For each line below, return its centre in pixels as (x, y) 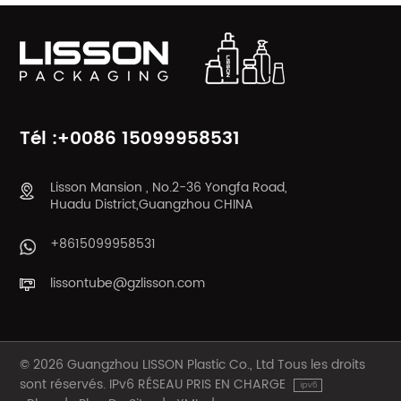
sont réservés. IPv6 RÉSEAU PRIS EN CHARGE (155, 384)
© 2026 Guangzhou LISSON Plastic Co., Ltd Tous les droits (193, 364)
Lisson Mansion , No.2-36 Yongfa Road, (169, 187)
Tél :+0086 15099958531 (130, 139)
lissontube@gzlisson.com (128, 283)
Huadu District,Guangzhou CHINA (152, 204)
